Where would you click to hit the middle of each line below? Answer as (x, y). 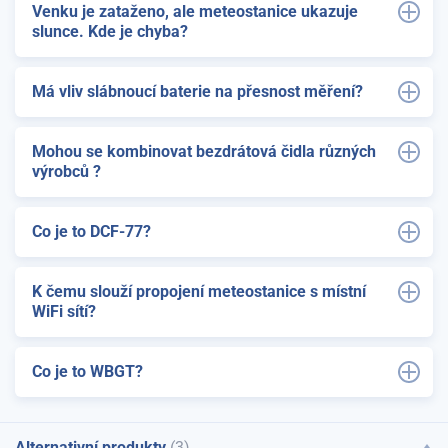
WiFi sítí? (64, 311)
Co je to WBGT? (87, 371)
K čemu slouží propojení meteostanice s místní (199, 291)
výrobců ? (66, 171)
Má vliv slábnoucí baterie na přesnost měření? (197, 91)
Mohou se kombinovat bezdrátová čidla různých (204, 151)
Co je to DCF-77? (91, 231)
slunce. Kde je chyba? (110, 31)
